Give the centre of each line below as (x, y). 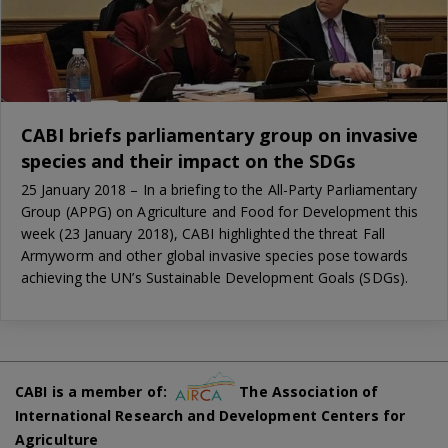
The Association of (307, 392)
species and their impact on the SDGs (188, 160)
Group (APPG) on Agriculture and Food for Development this (220, 211)
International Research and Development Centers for (210, 416)
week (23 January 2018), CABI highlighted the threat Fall (203, 233)
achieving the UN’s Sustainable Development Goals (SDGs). (215, 277)
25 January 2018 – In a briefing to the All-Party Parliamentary (219, 189)
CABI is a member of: (95, 392)
